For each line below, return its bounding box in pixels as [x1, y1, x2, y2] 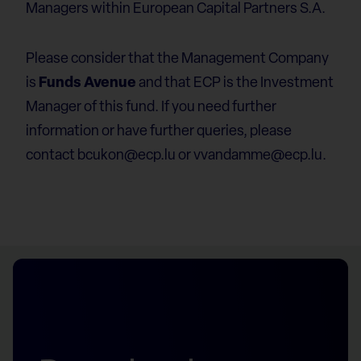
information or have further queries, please [26, 123, 292, 139]
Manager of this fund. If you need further [26, 99, 276, 115]
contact [26, 147, 77, 164]
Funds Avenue [39, 75, 136, 91]
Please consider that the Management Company [26, 51, 329, 67]
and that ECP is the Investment [136, 75, 334, 91]
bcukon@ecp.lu [77, 147, 176, 164]
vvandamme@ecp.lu [193, 147, 322, 164]
